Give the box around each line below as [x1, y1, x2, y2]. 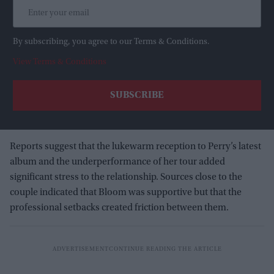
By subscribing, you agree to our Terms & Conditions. [13, 38, 210, 47]
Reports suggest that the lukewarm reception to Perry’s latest [10, 142, 261, 152]
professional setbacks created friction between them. [10, 203, 229, 213]
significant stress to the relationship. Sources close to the [10, 172, 242, 183]
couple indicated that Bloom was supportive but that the [10, 188, 242, 198]
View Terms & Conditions [13, 58, 106, 67]
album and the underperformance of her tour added [10, 157, 225, 168]
